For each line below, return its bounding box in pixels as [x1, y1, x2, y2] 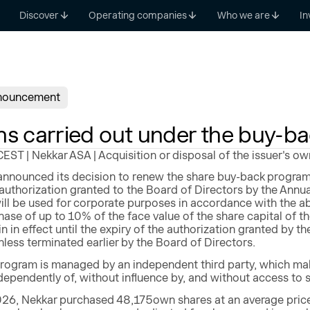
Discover [19, 9, 59, 21]
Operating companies [89, 9, 188, 21]
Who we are [217, 9, 270, 21]
